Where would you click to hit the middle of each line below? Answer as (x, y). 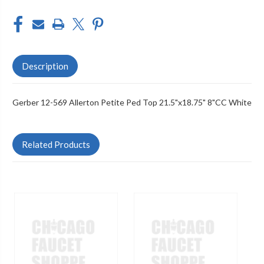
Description (45, 66)
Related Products (56, 144)
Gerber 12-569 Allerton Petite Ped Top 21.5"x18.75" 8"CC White (132, 102)
